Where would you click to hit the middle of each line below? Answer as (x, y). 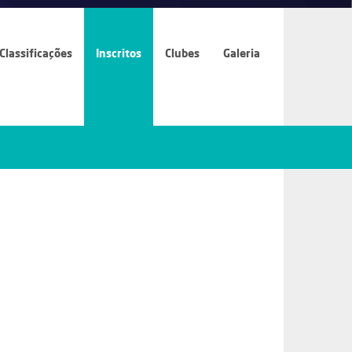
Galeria (242, 53)
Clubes (182, 53)
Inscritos (119, 53)
